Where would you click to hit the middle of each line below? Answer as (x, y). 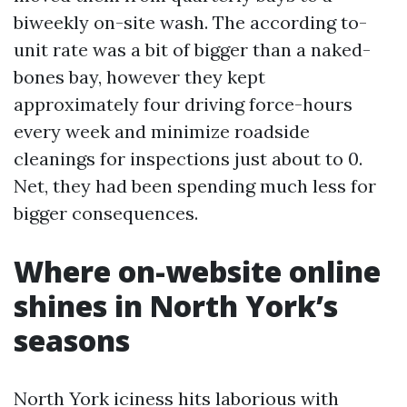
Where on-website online (197, 271)
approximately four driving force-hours (183, 104)
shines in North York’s (176, 305)
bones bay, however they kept (139, 76)
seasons (72, 340)
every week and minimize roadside (162, 131)
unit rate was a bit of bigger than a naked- (192, 49)
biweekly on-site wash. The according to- (190, 22)
